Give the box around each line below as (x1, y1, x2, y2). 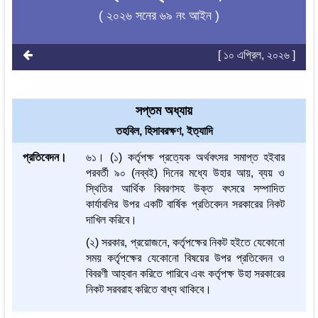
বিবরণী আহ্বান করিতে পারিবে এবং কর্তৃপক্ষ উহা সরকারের (86, 268, 285, 280)
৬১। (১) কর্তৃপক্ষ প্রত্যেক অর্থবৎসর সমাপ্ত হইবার (86, 151, 285, 164)
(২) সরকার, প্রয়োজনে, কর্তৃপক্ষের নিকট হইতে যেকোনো (86, 236, 285, 249)
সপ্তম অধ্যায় (136, 104, 193, 119)
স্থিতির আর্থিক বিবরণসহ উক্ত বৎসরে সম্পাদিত (86, 182, 285, 195)
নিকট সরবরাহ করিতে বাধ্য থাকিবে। (86, 283, 212, 296)
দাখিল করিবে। (86, 214, 138, 226)
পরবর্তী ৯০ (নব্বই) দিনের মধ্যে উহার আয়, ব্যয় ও (86, 167, 285, 180)
